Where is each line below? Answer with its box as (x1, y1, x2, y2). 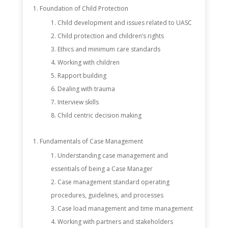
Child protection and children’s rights (57, 32, 164, 40)
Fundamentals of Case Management (39, 137, 143, 146)
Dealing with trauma (57, 84, 115, 93)
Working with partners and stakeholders (57, 217, 173, 226)
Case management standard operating (57, 178, 169, 186)
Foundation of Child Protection (39, 4, 128, 13)
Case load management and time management (57, 204, 193, 213)
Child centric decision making (57, 111, 141, 120)
